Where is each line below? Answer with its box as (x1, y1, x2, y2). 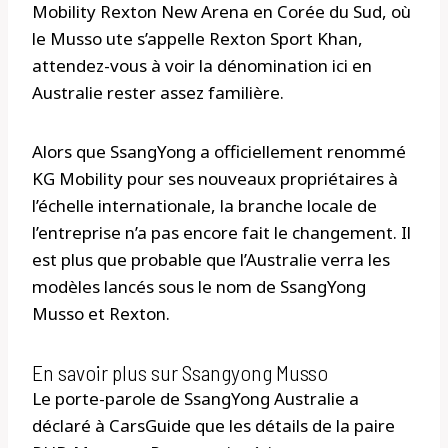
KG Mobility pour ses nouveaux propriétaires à (32, 167, 398, 191)
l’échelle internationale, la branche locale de (32, 194, 377, 218)
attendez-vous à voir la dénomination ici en (32, 54, 372, 78)
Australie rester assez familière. (32, 81, 284, 105)
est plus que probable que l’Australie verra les (32, 248, 390, 272)
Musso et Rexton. (32, 302, 170, 326)
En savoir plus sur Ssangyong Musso (32, 359, 328, 386)
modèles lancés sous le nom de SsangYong (32, 275, 366, 299)
